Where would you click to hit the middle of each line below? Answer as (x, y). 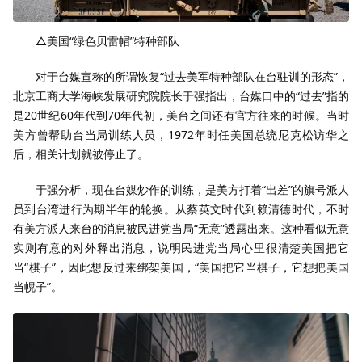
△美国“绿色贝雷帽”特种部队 (107, 41)
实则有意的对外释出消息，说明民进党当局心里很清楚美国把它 (181, 248)
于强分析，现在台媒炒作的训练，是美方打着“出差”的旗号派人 (192, 190)
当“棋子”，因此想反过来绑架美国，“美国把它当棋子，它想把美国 (181, 267)
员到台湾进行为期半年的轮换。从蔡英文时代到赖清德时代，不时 (181, 209)
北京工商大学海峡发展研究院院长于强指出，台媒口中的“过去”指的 (181, 96)
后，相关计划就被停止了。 (81, 154)
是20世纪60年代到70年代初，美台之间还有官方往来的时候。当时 (181, 116)
